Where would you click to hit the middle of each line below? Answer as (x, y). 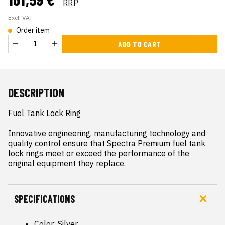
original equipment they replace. (67, 163)
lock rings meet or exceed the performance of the (99, 153)
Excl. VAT (20, 18)
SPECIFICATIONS (44, 199)
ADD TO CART (140, 44)
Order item (33, 30)
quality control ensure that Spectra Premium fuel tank (107, 143)
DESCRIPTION (36, 93)
